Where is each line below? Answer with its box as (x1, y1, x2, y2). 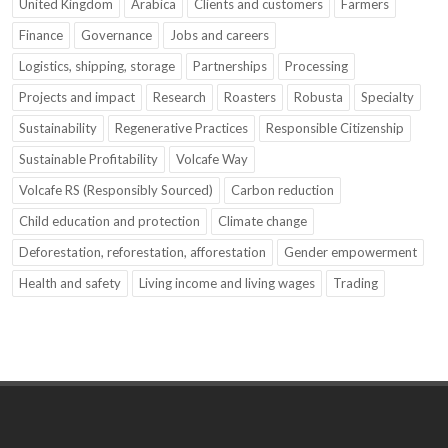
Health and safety (19, 275, 121, 292)
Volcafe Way (176, 151, 248, 168)
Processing (285, 58, 348, 75)
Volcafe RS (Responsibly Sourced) (19, 182, 213, 199)
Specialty (361, 89, 414, 106)
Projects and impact (19, 89, 135, 106)
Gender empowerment (284, 244, 417, 261)
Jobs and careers (170, 27, 269, 44)
